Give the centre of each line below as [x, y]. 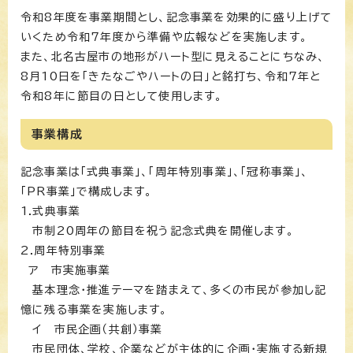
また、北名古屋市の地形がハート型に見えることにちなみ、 [173, 56]
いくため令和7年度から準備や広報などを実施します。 [164, 37]
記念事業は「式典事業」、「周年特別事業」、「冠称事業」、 [165, 171]
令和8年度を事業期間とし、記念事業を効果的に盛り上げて [176, 17]
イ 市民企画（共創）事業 [92, 329]
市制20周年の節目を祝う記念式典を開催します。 [157, 230]
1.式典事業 [51, 211]
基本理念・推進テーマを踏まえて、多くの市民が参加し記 [174, 290]
